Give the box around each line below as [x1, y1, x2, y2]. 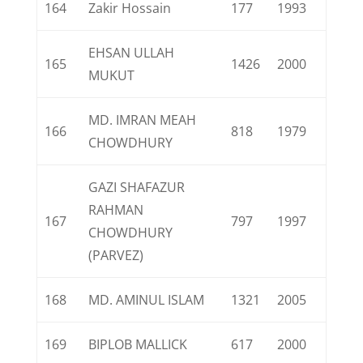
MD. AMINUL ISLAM [88, 291, 205, 309]
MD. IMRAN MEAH [88, 111, 197, 129]
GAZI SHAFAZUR [88, 178, 186, 196]
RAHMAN [88, 201, 144, 219]
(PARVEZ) [88, 246, 144, 264]
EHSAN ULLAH [88, 44, 175, 62]
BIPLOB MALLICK [88, 335, 188, 353]
